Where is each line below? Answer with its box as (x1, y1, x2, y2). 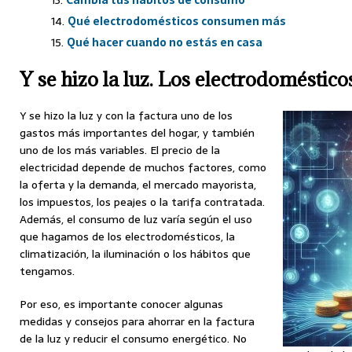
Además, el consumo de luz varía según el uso (20, 211, 252, 229)
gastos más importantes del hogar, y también (20, 124, 255, 142)
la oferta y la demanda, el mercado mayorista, (20, 176, 256, 194)
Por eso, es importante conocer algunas (20, 295, 223, 313)
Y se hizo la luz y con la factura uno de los (20, 107, 233, 125)
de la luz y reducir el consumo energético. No (20, 330, 247, 348)
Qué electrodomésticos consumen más (68, 13, 286, 31)
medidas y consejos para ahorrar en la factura (20, 313, 255, 331)
